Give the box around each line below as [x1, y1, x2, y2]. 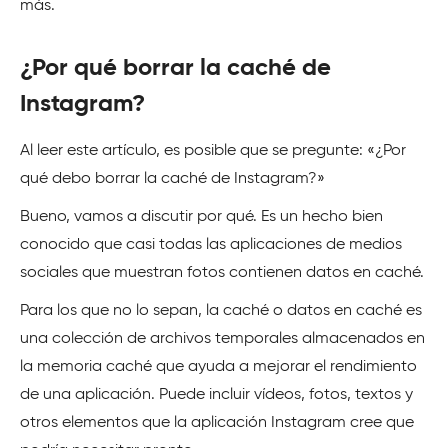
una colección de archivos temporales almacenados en [20, 331, 425, 347]
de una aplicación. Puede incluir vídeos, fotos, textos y [20, 387, 413, 403]
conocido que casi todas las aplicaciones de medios [20, 237, 402, 253]
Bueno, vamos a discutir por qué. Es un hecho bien [20, 209, 383, 225]
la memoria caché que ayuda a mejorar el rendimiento [20, 359, 417, 375]
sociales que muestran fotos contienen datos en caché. [20, 265, 424, 281]
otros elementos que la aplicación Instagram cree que [20, 415, 414, 431]
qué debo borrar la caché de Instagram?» [20, 171, 325, 187]
